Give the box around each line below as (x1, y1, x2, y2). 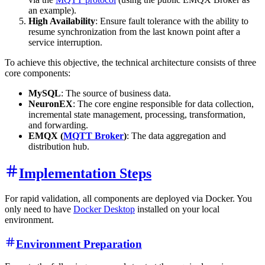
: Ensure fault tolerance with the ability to (95, 16, 248, 27)
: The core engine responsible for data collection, (73, 99, 254, 109)
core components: (5, 68, 70, 79)
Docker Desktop (73, 203, 135, 214)
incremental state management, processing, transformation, (28, 109, 245, 120)
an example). (28, 5, 76, 16)
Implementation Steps (19, 165, 151, 181)
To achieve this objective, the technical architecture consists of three (5, 57, 256, 68)
